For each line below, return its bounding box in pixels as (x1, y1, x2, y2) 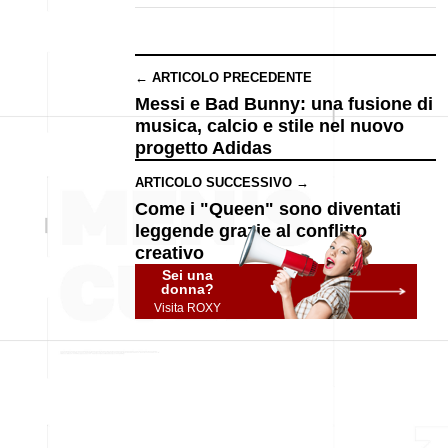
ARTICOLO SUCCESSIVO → (135, 175, 309, 190)
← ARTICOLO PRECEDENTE (135, 70, 312, 85)
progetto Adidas (135, 138, 272, 158)
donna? (161, 281, 215, 297)
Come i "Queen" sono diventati (135, 199, 401, 219)
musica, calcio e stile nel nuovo (135, 116, 404, 136)
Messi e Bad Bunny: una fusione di (135, 94, 433, 114)
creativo (135, 243, 204, 263)
